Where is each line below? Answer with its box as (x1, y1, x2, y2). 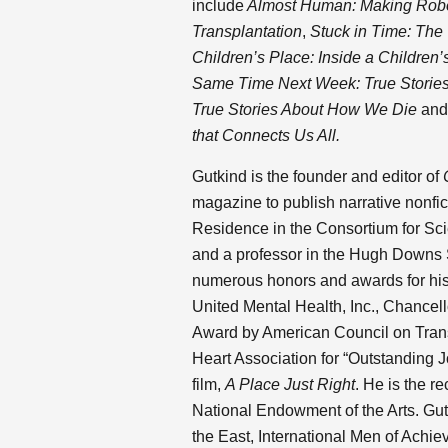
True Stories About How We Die (192, 101, 417, 118)
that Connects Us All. (192, 127, 340, 144)
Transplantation (192, 23, 302, 40)
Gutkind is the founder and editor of (192, 168, 443, 185)
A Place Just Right (225, 376, 355, 393)
